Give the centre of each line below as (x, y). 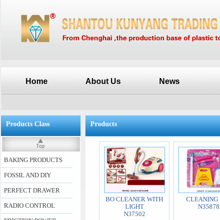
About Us (103, 81)
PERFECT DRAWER (32, 190)
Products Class (28, 124)
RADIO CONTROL (29, 206)
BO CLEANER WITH (135, 199)
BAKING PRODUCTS (33, 160)
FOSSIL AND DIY (27, 175)
